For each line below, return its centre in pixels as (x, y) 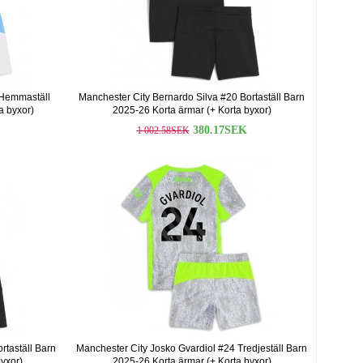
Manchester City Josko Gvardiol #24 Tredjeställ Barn (192, 348)
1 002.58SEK (163, 130)
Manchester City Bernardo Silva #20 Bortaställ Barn (192, 97)
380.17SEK (220, 130)
